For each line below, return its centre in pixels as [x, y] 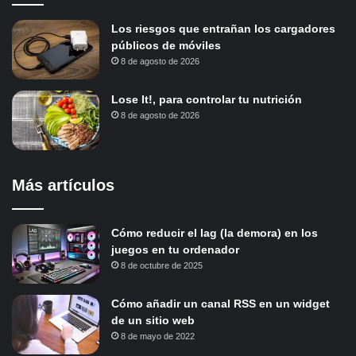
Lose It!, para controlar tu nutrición [207, 99]
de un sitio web [153, 320]
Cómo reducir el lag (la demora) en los [215, 232]
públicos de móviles [166, 45]
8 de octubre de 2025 [162, 265]
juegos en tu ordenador [175, 249]
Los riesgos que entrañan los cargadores [223, 28]
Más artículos [63, 185]
